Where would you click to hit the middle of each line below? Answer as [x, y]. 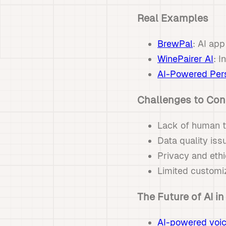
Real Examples [173, 18]
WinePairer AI [185, 59]
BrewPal [175, 44]
